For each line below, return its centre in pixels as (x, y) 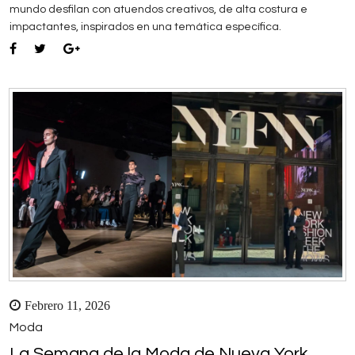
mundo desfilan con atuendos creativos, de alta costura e (158, 10)
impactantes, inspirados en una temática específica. (145, 27)
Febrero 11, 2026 (67, 305)
